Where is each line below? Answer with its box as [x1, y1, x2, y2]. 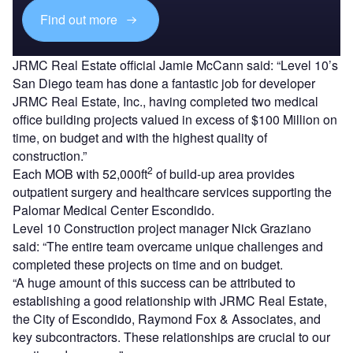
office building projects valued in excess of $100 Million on [13, 110, 337, 128]
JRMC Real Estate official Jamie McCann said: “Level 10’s [13, 55, 338, 74]
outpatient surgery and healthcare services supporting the [13, 182, 332, 201]
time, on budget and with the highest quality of [13, 128, 267, 147]
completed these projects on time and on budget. [13, 255, 283, 273]
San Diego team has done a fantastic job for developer [13, 73, 315, 92]
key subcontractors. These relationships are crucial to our [13, 327, 330, 346]
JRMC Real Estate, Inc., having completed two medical [13, 91, 318, 110]
